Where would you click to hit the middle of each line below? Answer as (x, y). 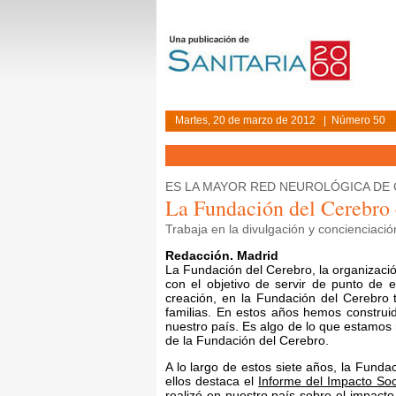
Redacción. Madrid (222, 255)
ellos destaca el (212, 381)
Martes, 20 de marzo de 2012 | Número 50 (280, 120)
